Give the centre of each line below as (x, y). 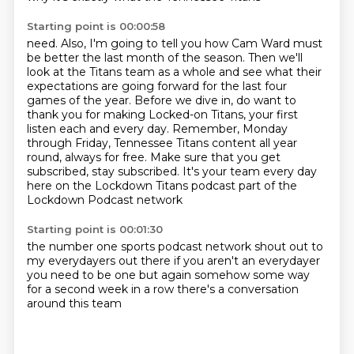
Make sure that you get (215, 157)
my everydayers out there (100, 261)
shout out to (288, 247)
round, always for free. (88, 157)
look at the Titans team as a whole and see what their (174, 72)
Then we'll (275, 58)
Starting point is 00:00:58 (96, 26)
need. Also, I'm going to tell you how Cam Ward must (174, 43)
